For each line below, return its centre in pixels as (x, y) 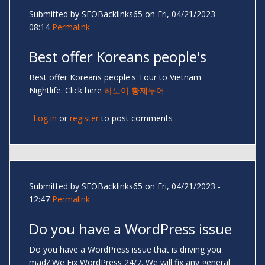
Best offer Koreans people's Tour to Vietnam (115, 77)
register (84, 118)
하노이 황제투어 (134, 91)
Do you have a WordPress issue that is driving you (125, 250)
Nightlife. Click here (67, 91)
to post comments (136, 118)
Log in (45, 118)
